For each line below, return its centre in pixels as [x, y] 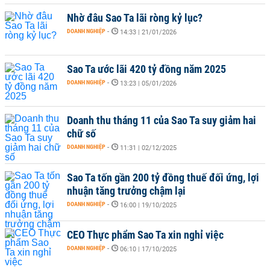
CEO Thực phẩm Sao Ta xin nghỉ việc [145, 235]
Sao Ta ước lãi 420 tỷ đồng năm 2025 [146, 69]
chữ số [81, 133]
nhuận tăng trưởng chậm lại [126, 191]
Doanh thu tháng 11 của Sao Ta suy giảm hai [162, 120]
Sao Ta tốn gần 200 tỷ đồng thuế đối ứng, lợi [163, 177]
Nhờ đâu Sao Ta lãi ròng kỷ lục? [135, 18]
